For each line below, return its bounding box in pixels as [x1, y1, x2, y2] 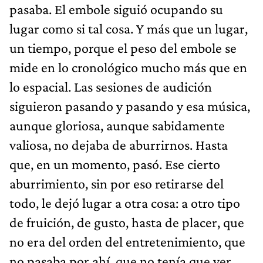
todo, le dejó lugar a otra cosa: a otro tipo [9, 194, 240, 211]
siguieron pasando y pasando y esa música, [9, 97, 250, 114]
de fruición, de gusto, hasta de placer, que [9, 214, 244, 230]
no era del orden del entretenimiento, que [9, 233, 245, 249]
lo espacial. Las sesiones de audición [9, 78, 212, 95]
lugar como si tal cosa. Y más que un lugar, [9, 20, 248, 36]
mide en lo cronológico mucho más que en [9, 59, 247, 75]
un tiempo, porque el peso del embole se [9, 39, 237, 56]
